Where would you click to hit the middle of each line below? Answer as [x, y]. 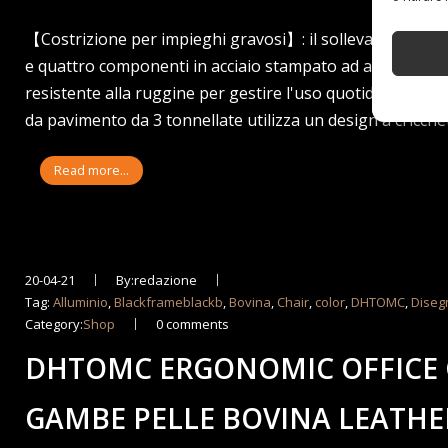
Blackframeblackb [169, 301]
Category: [54, 323]
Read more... [92, 170]
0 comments [193, 323]
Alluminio [81, 301]
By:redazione [157, 279]
